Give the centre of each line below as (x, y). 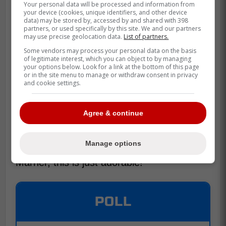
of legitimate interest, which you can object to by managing (108, 59)
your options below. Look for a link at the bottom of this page (112, 67)
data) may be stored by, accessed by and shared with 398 (106, 20)
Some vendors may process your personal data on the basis (110, 50)
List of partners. (146, 36)
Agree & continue (113, 113)
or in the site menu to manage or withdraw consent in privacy (111, 75)
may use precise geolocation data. (74, 36)
